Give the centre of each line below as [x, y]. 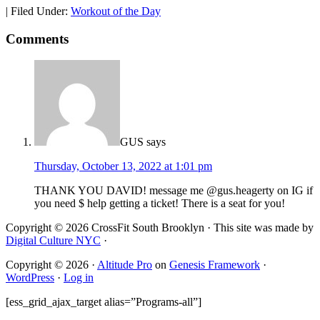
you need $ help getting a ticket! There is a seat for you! [160, 204]
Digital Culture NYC [53, 241]
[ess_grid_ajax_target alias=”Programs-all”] [104, 302]
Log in [79, 278]
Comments [37, 39]
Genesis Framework [215, 265]
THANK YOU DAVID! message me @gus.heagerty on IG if [174, 191]
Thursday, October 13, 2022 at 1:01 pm [123, 166]
